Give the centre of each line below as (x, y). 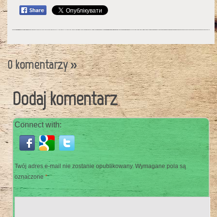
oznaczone (30, 177)
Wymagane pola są (160, 166)
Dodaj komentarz (65, 99)
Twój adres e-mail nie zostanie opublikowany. (74, 166)
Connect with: (38, 125)
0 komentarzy (38, 65)
